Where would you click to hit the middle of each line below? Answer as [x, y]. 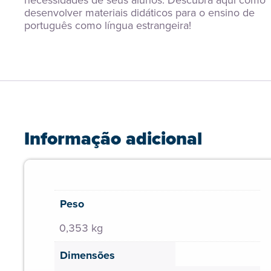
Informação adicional [113, 139]
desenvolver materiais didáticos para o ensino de [139, 13]
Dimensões [87, 255]
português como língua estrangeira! [108, 25]
